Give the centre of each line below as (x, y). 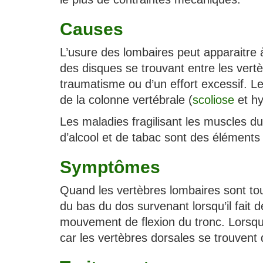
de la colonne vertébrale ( (126, 100)
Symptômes (110, 167)
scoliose (213, 100)
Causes (92, 29)
